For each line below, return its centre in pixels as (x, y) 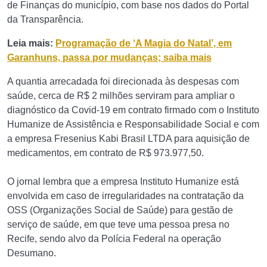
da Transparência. (45, 19)
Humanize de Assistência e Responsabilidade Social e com (133, 124)
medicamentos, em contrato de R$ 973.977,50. (105, 153)
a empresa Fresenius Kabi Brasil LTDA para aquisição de (128, 139)
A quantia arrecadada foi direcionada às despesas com (123, 81)
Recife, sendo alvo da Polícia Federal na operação (114, 239)
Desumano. (32, 253)
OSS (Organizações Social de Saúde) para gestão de (120, 210)
